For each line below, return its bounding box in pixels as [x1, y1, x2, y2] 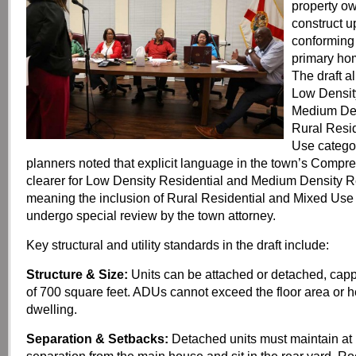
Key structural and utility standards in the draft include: [26, 238, 329, 252]
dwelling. [26, 302, 77, 316]
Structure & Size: [26, 267, 128, 281]
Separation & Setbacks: [26, 331, 172, 346]
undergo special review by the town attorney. [26, 208, 276, 222]
